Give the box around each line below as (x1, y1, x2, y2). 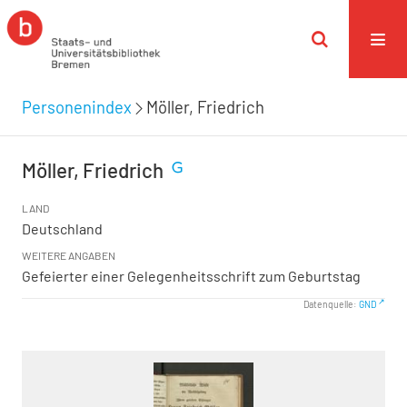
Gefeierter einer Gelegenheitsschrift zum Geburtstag (22, 267, 361, 284)
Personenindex (22, 96, 132, 117)
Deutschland (22, 220, 103, 237)
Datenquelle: (303, 299, 359, 310)
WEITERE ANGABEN (22, 249, 115, 262)
